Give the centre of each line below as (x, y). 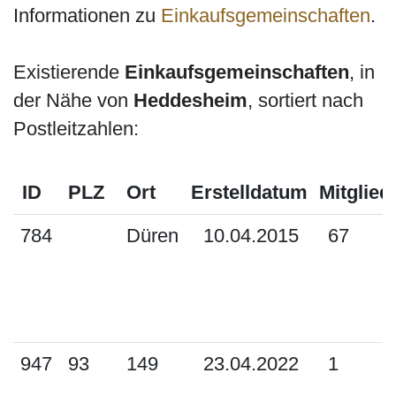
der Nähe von (73, 100)
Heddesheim (190, 100)
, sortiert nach (305, 100)
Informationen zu (87, 15)
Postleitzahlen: (76, 129)
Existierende (69, 72)
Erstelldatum (249, 192)
